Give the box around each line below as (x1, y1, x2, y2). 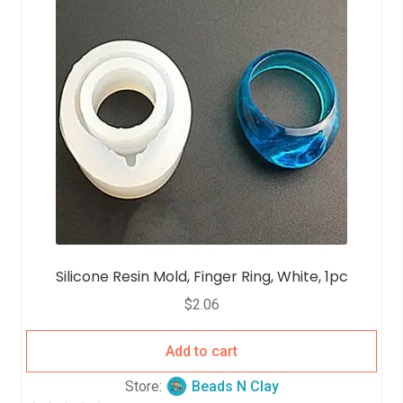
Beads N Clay (191, 378, 279, 396)
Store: (124, 378, 166, 396)
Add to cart (166, 342, 237, 360)
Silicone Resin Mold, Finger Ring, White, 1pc (55, 266, 348, 288)
